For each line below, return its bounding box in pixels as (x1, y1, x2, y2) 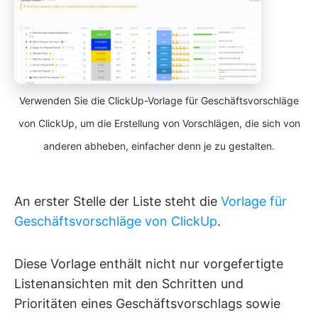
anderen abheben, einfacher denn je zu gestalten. (43, 139, 275, 152)
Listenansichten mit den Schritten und (14, 275, 243, 291)
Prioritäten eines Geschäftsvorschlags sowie (14, 295, 280, 311)
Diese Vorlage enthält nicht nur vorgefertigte (14, 256, 283, 271)
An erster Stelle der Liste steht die (14, 193, 221, 209)
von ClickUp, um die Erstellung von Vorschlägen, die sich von (18, 116, 300, 129)
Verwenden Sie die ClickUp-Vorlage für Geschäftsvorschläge (19, 94, 299, 106)
